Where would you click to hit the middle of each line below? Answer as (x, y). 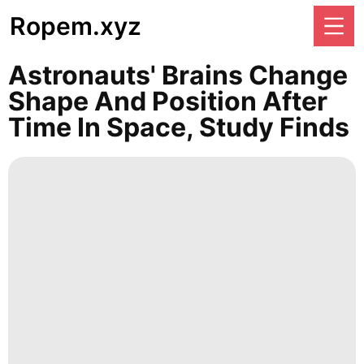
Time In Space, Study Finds (179, 127)
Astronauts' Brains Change (178, 75)
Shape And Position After (168, 101)
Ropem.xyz (76, 26)
